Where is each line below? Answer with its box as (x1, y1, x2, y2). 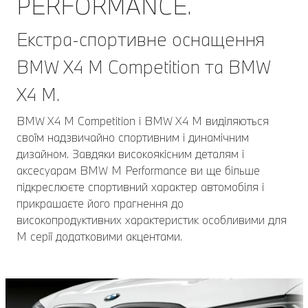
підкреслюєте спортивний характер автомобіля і (16, 179, 264, 195)
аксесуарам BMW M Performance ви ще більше (16, 163, 260, 178)
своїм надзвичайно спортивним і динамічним (16, 130, 249, 145)
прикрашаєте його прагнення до (16, 196, 184, 211)
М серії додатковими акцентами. (16, 229, 182, 244)
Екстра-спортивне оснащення (16, 27, 265, 52)
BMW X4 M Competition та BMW (16, 55, 271, 79)
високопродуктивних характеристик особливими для (16, 212, 287, 228)
